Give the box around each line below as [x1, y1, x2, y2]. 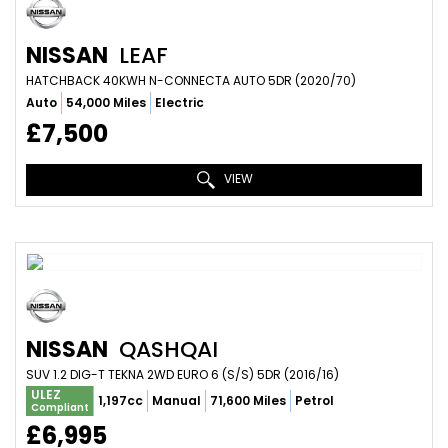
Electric [155, 94, 204, 111]
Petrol [295, 392, 334, 409]
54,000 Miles [66, 94, 146, 111]
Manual [152, 392, 201, 409]
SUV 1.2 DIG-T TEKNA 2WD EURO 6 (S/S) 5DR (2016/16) [26, 366, 339, 383]
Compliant [31, 400, 89, 415]
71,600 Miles [210, 392, 286, 409]
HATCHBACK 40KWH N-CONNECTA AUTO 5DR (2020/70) [26, 72, 356, 89]
